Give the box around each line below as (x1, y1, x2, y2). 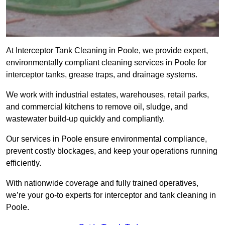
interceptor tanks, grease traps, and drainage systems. (6, 70, 197, 79)
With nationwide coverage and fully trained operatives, (6, 179, 198, 188)
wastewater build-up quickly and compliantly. (6, 115, 165, 124)
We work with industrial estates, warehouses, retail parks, (6, 90, 209, 99)
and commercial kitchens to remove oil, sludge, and (6, 102, 188, 111)
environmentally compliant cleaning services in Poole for (6, 58, 206, 67)
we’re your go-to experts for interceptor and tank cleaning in (6, 191, 216, 200)
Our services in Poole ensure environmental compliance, (6, 135, 207, 144)
